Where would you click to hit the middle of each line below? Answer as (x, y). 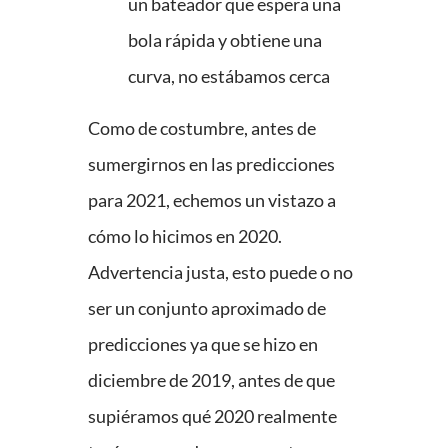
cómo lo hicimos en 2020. (185, 236)
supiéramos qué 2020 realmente (212, 416)
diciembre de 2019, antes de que (211, 380)
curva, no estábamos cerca (229, 76)
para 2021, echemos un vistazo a (212, 200)
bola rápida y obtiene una (225, 40)
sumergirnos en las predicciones (211, 164)
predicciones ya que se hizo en (203, 344)
